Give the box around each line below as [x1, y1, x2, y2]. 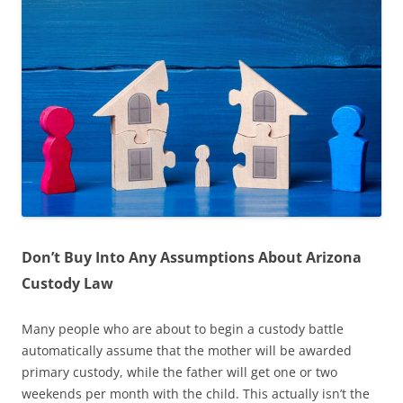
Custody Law [22, 273, 113, 293]
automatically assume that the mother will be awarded [22, 341, 352, 359]
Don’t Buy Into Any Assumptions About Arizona [22, 246, 362, 267]
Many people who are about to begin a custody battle [22, 319, 344, 337]
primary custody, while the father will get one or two [22, 363, 337, 381]
